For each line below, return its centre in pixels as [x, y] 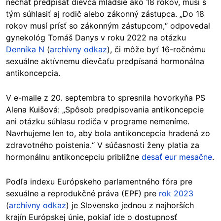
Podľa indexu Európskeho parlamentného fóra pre [99, 181]
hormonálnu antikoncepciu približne [74, 157]
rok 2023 [176, 193]
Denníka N [25, 49]
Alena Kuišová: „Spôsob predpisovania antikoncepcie [105, 109]
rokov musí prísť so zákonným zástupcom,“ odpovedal [108, 25]
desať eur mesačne [177, 157]
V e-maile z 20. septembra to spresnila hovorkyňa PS [106, 97]
